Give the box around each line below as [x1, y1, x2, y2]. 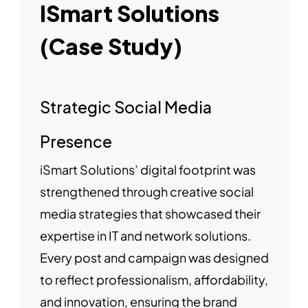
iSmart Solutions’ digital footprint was [39, 162, 256, 178]
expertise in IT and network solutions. [39, 228, 251, 244]
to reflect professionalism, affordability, [39, 272, 268, 288]
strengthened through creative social [39, 184, 254, 200]
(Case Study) [39, 32, 182, 60]
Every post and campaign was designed [39, 250, 269, 266]
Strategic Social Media [39, 97, 212, 118]
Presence [39, 131, 112, 152]
